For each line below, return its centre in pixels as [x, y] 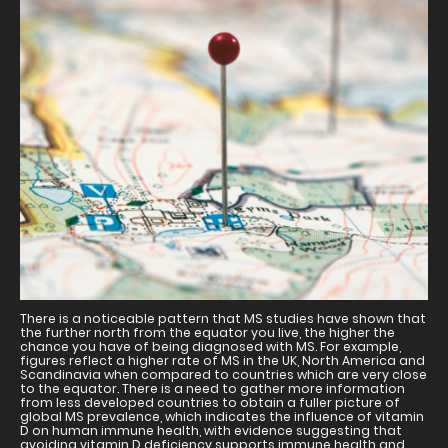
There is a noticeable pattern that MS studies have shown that [223, 319]
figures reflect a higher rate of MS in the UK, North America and [222, 361]
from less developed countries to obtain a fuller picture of [210, 403]
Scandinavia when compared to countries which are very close [223, 375]
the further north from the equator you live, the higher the [207, 333]
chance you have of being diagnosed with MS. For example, [210, 347]
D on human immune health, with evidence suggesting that [211, 431]
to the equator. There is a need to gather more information [212, 389]
